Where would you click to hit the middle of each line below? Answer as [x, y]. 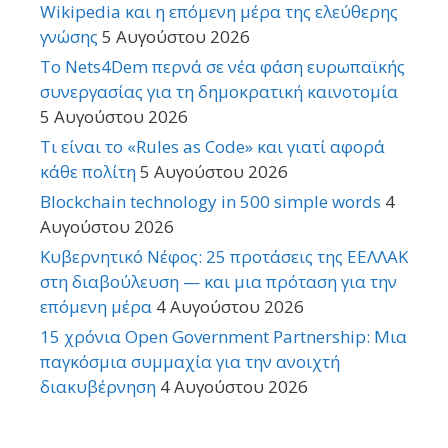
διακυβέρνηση [98, 387]
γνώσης [69, 37]
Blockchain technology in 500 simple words [210, 202]
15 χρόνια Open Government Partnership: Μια [223, 337]
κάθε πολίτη [88, 172]
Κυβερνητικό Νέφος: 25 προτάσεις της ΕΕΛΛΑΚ [224, 257]
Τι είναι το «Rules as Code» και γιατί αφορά [212, 147]
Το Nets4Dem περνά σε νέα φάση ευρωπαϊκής [222, 67]
